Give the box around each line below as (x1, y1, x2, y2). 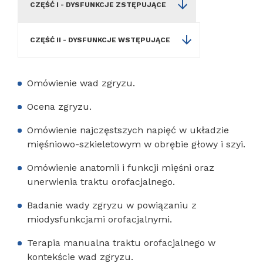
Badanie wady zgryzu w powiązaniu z (27, 200, 197, 211)
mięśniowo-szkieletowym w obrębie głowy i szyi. (27, 139, 245, 150)
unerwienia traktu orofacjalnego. (27, 176, 175, 187)
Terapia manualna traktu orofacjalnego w (27, 237, 215, 248)
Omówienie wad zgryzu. (27, 77, 135, 89)
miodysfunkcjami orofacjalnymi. (27, 214, 172, 225)
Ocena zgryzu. (27, 101, 92, 112)
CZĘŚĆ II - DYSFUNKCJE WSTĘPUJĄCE (30, 35, 170, 44)
